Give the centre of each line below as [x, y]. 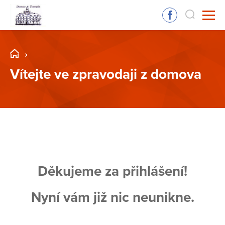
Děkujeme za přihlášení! [113, 172]
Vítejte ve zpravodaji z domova [106, 74]
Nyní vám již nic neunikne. [113, 198]
